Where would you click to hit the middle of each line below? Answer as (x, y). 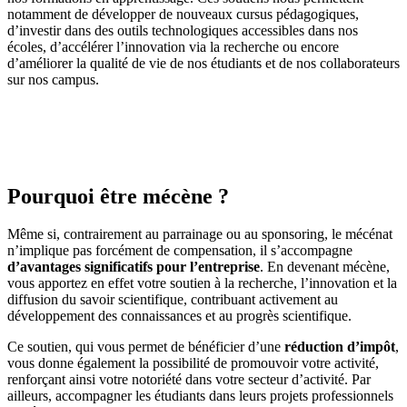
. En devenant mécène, (325, 267)
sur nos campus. (53, 79)
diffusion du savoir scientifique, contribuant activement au (173, 300)
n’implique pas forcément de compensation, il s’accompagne (180, 251)
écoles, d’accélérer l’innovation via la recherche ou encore (173, 46)
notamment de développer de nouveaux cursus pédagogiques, (183, 14)
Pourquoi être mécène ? (118, 196)
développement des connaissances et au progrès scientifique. (179, 316)
